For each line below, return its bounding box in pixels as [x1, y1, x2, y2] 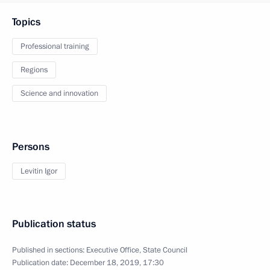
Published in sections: [12, 245, 86, 256]
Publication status [12, 217, 96, 231]
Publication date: [12, 257, 70, 268]
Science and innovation [20, 88, 98, 99]
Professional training [20, 41, 89, 52]
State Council [143, 245, 187, 256]
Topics [12, 15, 40, 29]
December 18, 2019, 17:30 [70, 257, 164, 268]
